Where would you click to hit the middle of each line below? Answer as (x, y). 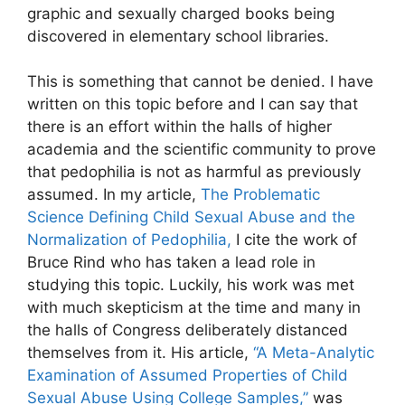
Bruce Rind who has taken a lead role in (171, 263)
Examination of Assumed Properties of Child (188, 376)
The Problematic (260, 195)
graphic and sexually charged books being (181, 13)
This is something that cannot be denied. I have (200, 82)
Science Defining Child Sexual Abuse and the (191, 217)
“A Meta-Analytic (314, 353)
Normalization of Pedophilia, (129, 240)
